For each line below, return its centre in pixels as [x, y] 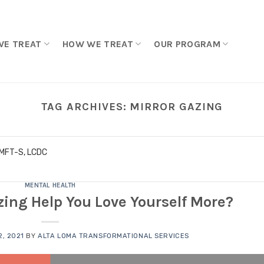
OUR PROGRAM [187, 44]
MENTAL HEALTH [50, 186]
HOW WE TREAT [98, 44]
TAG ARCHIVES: [85, 107]
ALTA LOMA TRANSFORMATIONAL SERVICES [113, 236]
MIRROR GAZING [176, 107]
